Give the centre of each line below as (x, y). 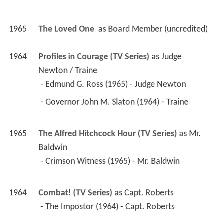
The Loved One (67, 30)
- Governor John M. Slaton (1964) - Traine (115, 103)
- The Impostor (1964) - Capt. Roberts (108, 207)
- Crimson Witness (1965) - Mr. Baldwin (111, 162)
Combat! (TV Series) (75, 193)
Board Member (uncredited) (158, 30)
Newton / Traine (68, 71)
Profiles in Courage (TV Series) (94, 57)
